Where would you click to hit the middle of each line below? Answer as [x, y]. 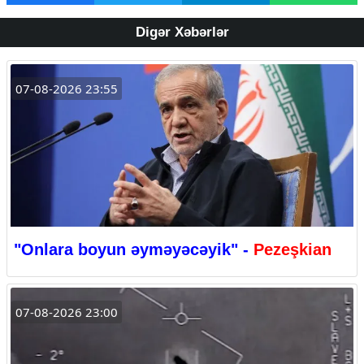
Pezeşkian [292, 250]
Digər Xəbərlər [182, 32]
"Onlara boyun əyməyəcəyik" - [134, 250]
